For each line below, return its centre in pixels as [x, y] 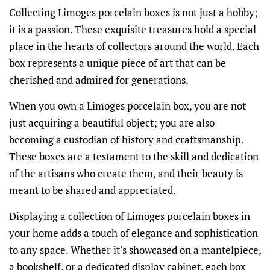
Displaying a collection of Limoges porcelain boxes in [130, 216]
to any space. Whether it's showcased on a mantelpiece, [135, 250]
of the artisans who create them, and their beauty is [126, 173]
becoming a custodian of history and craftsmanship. [126, 139]
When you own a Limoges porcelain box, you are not [127, 105]
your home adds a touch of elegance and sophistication [133, 233]
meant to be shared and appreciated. [93, 190]
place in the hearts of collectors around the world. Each [134, 46]
